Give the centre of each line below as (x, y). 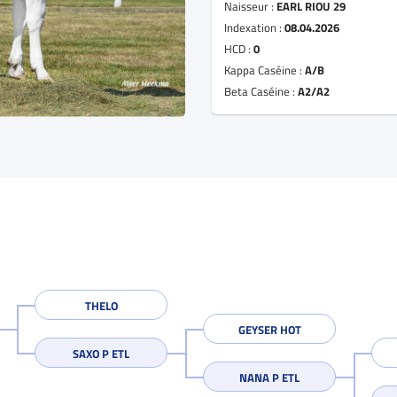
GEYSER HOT (269, 329)
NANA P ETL (269, 377)
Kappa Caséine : (265, 70)
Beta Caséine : (261, 91)
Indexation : (254, 27)
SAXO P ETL (101, 353)
